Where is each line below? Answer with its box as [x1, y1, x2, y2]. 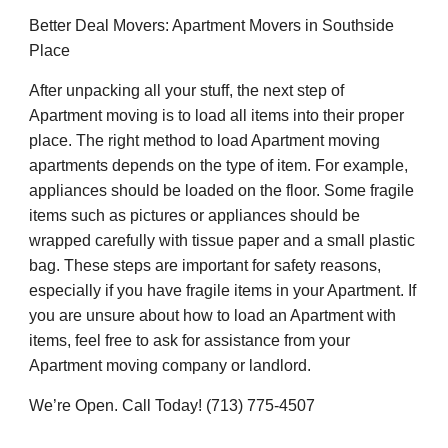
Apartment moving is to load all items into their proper [29, 107, 405, 124]
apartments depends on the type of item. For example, [29, 157, 409, 174]
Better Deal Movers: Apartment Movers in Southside [29, 17, 395, 34]
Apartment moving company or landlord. [29, 357, 312, 374]
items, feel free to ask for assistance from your [29, 332, 351, 349]
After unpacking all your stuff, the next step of [29, 82, 345, 99]
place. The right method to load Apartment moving [29, 132, 381, 149]
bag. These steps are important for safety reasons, [29, 257, 382, 274]
